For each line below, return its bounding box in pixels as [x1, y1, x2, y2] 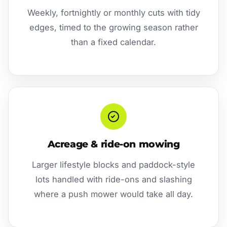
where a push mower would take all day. [34, 188, 193, 199]
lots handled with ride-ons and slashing [35, 174, 192, 184]
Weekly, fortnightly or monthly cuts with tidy [27, 7, 200, 18]
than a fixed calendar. [71, 36, 156, 47]
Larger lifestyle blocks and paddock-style [32, 159, 195, 170]
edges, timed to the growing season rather [29, 22, 198, 32]
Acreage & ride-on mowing [47, 138, 180, 150]
